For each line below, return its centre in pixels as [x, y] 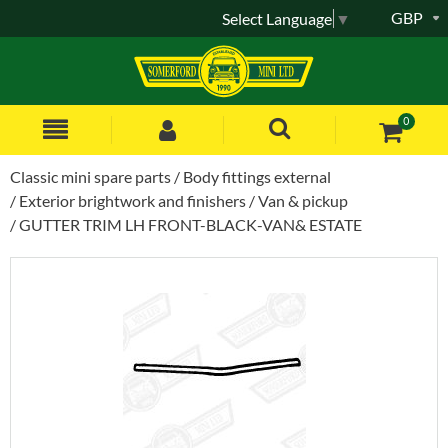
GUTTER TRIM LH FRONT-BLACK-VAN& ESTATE [190, 224]
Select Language [277, 18]
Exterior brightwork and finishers [132, 200]
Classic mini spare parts [90, 176]
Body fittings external [257, 176]
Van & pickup [303, 200]
